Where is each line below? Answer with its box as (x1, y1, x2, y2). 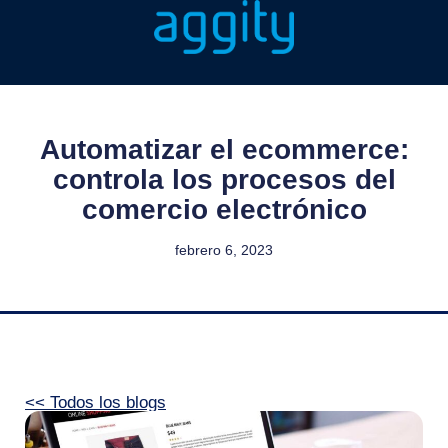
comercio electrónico (81, 194, 367, 225)
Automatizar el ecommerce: (39, 134, 409, 165)
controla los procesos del (52, 164, 396, 195)
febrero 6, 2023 (175, 242, 273, 258)
